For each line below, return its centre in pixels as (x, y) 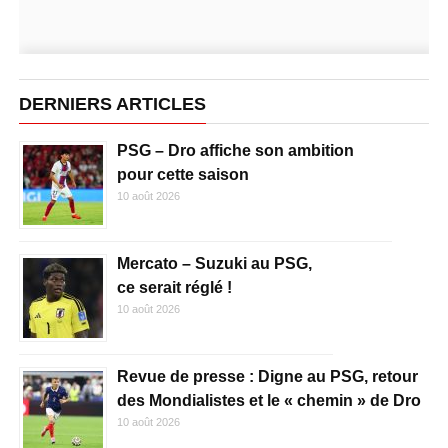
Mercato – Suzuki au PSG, (214, 263)
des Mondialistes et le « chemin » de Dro (268, 400)
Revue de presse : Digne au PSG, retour (267, 376)
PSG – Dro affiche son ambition (235, 150)
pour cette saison (182, 174)
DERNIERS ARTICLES (112, 104)
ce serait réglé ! (174, 287)
